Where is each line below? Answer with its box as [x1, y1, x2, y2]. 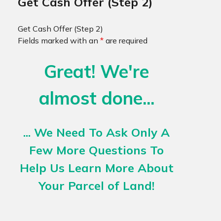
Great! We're [44, 60, 149, 82]
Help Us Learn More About [19, 160, 174, 175]
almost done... [38, 86, 154, 109]
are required [103, 35, 147, 45]
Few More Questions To [29, 142, 164, 157]
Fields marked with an [17, 35, 100, 45]
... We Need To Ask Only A [23, 124, 170, 140]
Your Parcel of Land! [38, 178, 155, 193]
